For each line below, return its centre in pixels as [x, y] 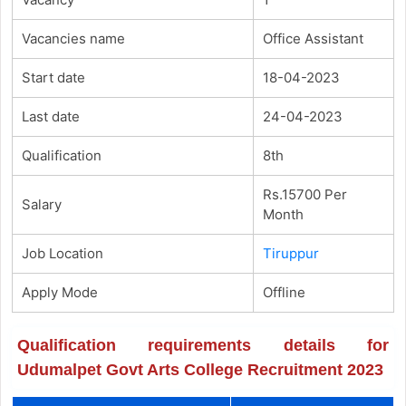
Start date [53, 77]
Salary [41, 204]
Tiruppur [290, 253]
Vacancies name [73, 38]
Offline [284, 292]
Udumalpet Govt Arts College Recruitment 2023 [200, 369]
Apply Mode [59, 292]
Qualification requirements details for [203, 345]
